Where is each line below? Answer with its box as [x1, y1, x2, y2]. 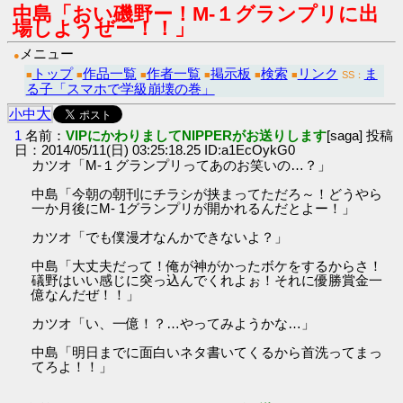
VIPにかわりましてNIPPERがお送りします [66, 127, 327, 143]
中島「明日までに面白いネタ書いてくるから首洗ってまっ [31, 344, 383, 360]
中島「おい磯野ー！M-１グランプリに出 [13, 4, 379, 25]
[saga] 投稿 [327, 127, 394, 143]
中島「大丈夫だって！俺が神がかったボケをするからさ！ [31, 257, 383, 273]
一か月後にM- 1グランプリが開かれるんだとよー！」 [31, 200, 356, 216]
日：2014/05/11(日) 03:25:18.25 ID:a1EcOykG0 [14, 141, 296, 157]
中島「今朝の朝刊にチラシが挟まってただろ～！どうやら [31, 185, 383, 201]
